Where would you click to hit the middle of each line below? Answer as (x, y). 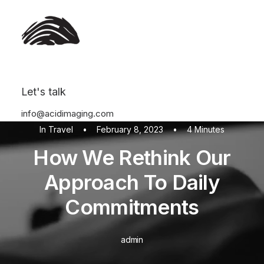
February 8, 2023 (130, 129)
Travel (60, 129)
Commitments (132, 207)
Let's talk (44, 92)
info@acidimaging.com (67, 113)
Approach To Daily (132, 182)
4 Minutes (206, 129)
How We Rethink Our (132, 157)
